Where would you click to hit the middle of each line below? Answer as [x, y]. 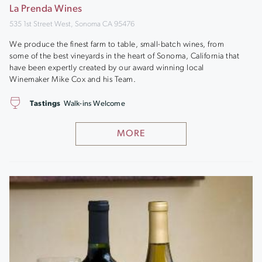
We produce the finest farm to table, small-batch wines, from [117, 44]
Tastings [45, 104]
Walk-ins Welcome [94, 104]
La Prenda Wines [46, 9]
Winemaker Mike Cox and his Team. [73, 80]
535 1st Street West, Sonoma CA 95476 [72, 24]
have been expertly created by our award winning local [107, 68]
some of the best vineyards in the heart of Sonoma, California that [124, 56]
